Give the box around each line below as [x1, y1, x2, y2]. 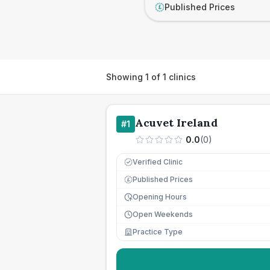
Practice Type [133, 227, 183, 236]
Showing [106, 71, 145, 82]
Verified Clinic [133, 157, 183, 166]
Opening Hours [133, 192, 187, 201]
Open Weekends [133, 210, 193, 219]
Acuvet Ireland [135, 116, 218, 130]
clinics [166, 71, 196, 82]
